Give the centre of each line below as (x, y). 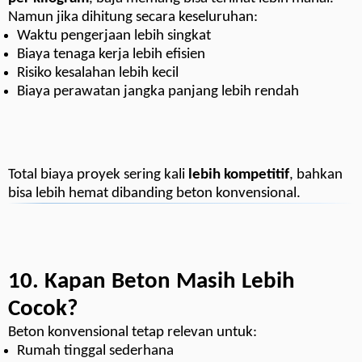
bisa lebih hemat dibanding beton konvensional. (154, 194)
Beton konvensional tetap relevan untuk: (133, 333)
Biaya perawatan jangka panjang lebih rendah (158, 92)
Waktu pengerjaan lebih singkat (114, 36)
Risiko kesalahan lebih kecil (98, 74)
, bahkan (316, 175)
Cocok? (43, 310)
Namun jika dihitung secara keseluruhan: (133, 18)
